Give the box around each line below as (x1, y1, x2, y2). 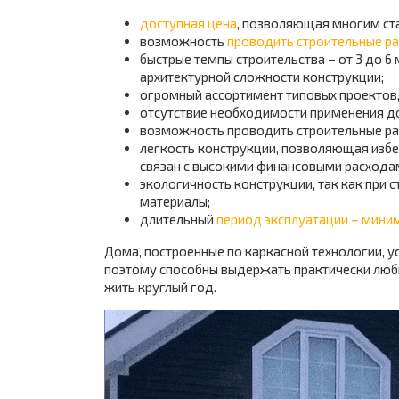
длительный (140, 211, 216, 227)
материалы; (140, 193, 210, 209)
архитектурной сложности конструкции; (140, 69, 384, 85)
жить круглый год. (104, 279, 216, 295)
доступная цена (140, 15, 237, 31)
